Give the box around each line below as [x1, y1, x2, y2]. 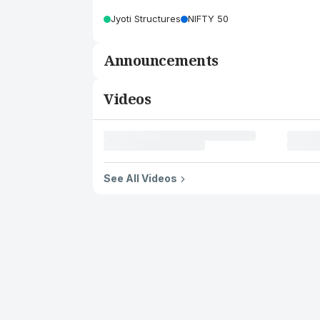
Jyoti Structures [111, 13, 181, 24]
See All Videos [104, 172, 177, 184]
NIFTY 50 [188, 13, 229, 24]
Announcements [104, 51, 219, 70]
